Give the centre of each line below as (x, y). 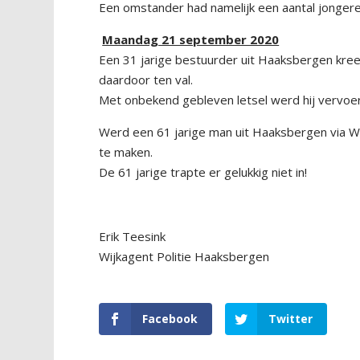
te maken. (126, 152)
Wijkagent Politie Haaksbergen (184, 256)
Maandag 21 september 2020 (191, 39)
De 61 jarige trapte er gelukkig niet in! (203, 172)
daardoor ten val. (146, 80)
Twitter (291, 319)
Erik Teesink (133, 236)
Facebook (170, 319)
